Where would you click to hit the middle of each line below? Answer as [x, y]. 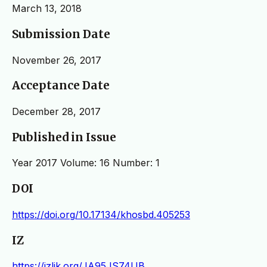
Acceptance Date [61, 86]
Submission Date [61, 34]
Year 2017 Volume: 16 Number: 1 [86, 163]
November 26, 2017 [57, 60]
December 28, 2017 [56, 112]
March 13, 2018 [47, 9]
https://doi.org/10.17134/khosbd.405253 [101, 214]
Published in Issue [64, 137]
